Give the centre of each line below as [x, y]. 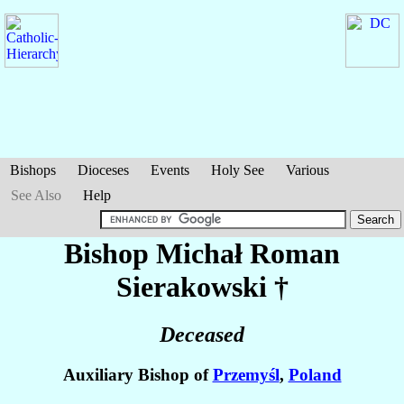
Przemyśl [246, 375]
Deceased [202, 335]
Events [170, 170]
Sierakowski [191, 287]
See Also [36, 195]
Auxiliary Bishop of [138, 375]
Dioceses [103, 170]
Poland [315, 375]
